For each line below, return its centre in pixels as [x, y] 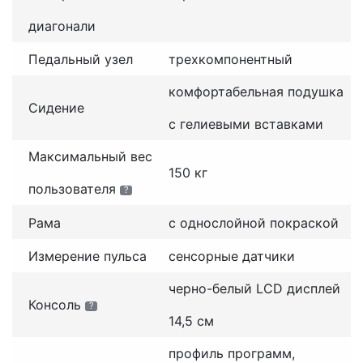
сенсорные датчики [231, 256]
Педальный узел [81, 60]
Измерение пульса [88, 256]
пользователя [72, 189]
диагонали [62, 26]
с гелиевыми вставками [246, 124]
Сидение [56, 108]
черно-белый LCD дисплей [254, 289]
